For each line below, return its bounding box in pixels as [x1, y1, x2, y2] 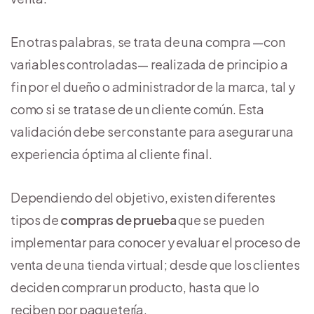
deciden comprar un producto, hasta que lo [11, 278, 259, 295]
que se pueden [176, 211, 264, 228]
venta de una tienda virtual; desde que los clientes [11, 256, 300, 273]
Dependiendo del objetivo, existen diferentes [11, 189, 276, 205]
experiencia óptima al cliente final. [11, 145, 212, 162]
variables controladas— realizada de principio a [11, 55, 288, 72]
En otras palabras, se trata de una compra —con [11, 33, 285, 50]
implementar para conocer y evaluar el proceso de [11, 233, 301, 250]
